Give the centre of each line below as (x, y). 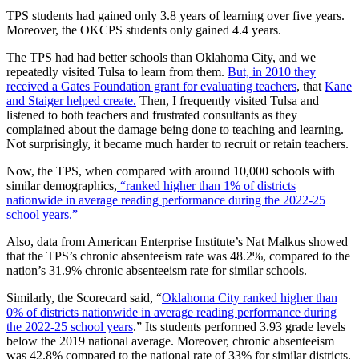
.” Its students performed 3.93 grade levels (239, 327)
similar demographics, (62, 186)
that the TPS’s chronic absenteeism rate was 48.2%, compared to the (178, 256)
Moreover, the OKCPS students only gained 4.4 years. (144, 30)
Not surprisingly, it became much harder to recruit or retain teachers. (177, 144)
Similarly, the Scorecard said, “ (84, 298)
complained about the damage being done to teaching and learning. (175, 129)
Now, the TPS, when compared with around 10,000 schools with (171, 171)
